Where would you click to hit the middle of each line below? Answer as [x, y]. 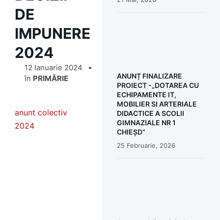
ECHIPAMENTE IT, [146, 95]
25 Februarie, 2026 [146, 146]
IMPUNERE [53, 33]
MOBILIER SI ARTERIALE [157, 104]
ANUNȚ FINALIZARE [149, 76]
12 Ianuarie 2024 [54, 68]
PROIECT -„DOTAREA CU [158, 85]
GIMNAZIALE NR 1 [146, 123]
